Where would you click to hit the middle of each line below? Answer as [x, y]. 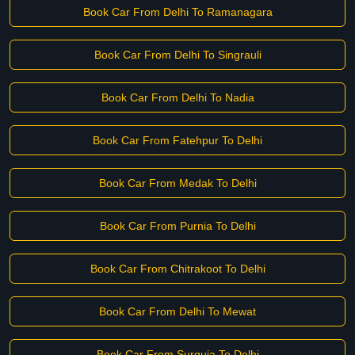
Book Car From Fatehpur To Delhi [177, 140]
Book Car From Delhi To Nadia [177, 97]
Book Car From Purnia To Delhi [177, 226]
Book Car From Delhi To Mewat [177, 311]
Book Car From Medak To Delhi [177, 183]
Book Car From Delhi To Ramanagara [177, 12]
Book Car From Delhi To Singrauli [177, 55]
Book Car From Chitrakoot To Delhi [177, 269]
